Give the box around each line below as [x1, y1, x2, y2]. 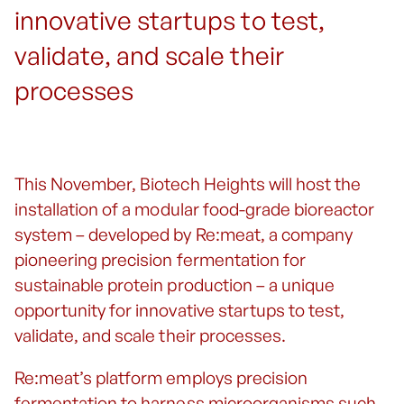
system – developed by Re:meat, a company [14, 224, 353, 246]
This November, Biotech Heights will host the [14, 173, 362, 196]
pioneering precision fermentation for [14, 249, 306, 271]
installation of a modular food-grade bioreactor [14, 198, 375, 221]
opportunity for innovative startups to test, [14, 299, 345, 322]
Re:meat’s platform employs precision [14, 367, 308, 390]
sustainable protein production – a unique [14, 274, 335, 297]
